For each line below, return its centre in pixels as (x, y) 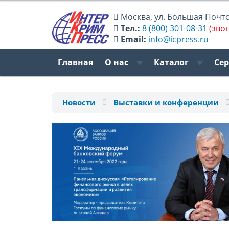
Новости (79, 102)
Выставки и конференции (166, 102)
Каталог (172, 63)
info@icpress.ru (179, 39)
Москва (136, 17)
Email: (134, 39)
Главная (76, 63)
